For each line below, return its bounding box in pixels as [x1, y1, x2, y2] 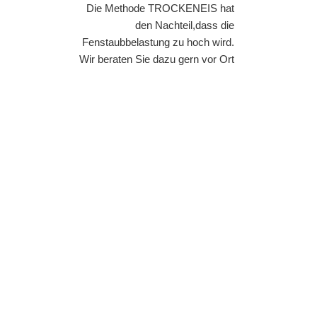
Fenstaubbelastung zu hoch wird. [82, 35, 234, 48]
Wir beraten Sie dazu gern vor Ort [79, 52, 234, 65]
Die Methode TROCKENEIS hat [86, 1, 234, 14]
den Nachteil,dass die [135, 18, 234, 31]
